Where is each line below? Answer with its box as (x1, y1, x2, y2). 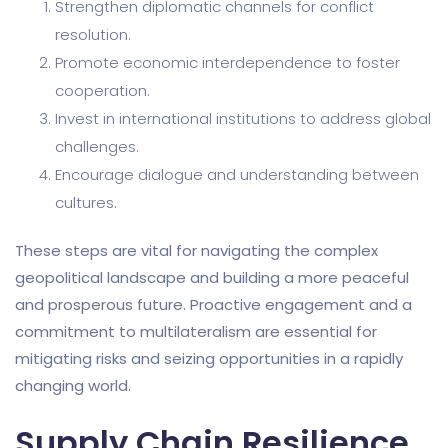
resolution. (55, 23, 131, 45)
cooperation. (55, 79, 150, 101)
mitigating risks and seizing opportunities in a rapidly (15, 347, 403, 369)
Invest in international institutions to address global (55, 107, 431, 129)
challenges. (55, 135, 139, 157)
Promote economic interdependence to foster (55, 51, 400, 73)
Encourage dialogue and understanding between (55, 163, 419, 185)
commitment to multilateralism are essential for (15, 320, 377, 342)
